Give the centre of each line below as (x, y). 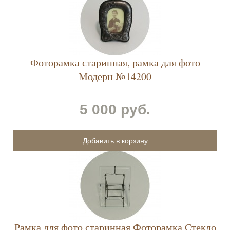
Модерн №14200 (115, 76)
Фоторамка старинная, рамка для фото (115, 63)
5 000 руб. (115, 110)
